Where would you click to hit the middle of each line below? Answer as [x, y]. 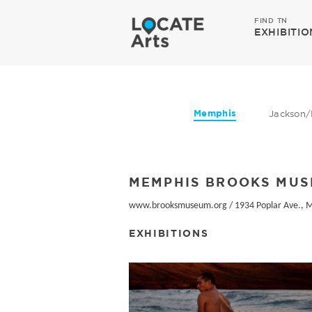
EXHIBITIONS [169, 233]
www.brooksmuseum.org [178, 205]
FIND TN [271, 21]
